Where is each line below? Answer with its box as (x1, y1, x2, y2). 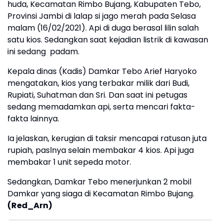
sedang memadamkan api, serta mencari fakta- (7, 101, 195, 112)
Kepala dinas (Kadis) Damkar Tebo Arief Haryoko (7, 65, 197, 77)
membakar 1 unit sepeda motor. (7, 156, 133, 168)
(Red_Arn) (7, 199, 52, 211)
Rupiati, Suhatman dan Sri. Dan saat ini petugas (7, 89, 187, 101)
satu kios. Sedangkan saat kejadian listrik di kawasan (7, 34, 208, 45)
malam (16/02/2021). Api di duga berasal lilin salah (7, 22, 199, 34)
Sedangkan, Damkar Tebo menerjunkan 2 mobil (7, 176, 191, 187)
